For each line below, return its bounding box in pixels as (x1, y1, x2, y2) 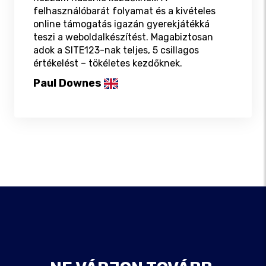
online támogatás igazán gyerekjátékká (33, 18, 210, 30)
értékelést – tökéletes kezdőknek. (33, 58, 182, 69)
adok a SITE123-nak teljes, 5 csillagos (33, 45, 199, 56)
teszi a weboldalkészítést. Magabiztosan (33, 31, 213, 43)
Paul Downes (33, 77, 102, 90)
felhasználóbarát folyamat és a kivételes (33, 5, 216, 17)
